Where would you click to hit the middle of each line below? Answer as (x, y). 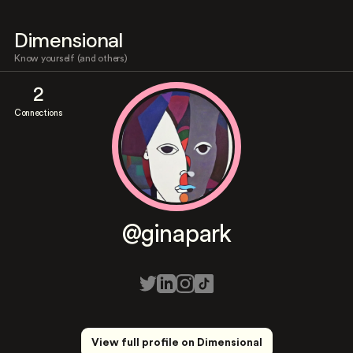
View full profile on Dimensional (176, 343)
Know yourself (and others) (71, 58)
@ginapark (176, 234)
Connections (38, 113)
